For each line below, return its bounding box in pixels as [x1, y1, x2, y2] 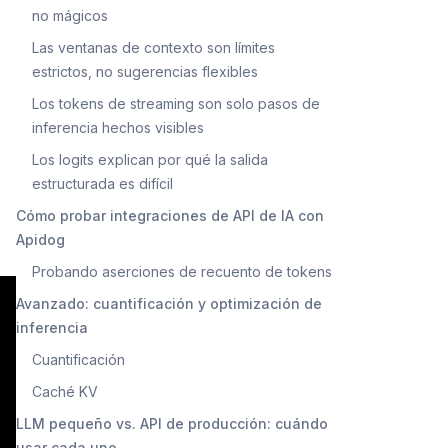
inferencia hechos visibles [32, 118, 204, 136]
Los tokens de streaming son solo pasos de [32, 94, 320, 112]
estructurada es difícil [32, 174, 173, 192]
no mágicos [32, 6, 108, 24]
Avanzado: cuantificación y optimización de [16, 294, 322, 312]
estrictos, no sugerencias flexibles [32, 62, 258, 80]
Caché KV [32, 382, 98, 400]
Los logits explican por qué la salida [32, 150, 268, 168]
